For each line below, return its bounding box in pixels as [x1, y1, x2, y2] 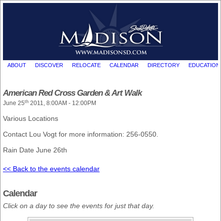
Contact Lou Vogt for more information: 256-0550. [3, 130, 158, 139]
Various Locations [3, 114, 58, 123]
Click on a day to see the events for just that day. [3, 202, 154, 210]
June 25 [3, 100, 25, 107]
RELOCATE [72, 62, 101, 68]
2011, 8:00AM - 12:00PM [29, 100, 96, 107]
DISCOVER [35, 62, 63, 68]
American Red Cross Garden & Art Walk [3, 88, 142, 98]
